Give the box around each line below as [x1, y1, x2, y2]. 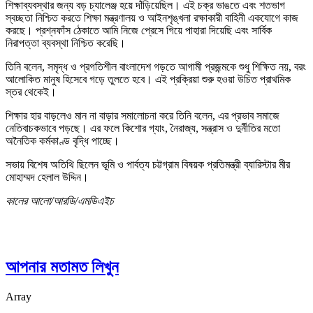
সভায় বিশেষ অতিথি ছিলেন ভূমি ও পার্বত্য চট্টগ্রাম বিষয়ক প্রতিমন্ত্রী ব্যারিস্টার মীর [6, 158, 290, 170]
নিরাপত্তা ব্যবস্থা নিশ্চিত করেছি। [6, 36, 126, 49]
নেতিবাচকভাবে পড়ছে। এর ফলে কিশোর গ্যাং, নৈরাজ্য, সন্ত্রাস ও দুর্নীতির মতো [6, 122, 280, 134]
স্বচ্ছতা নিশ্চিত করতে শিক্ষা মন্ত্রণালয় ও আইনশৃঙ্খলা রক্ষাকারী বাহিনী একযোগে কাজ [6, 11, 298, 24]
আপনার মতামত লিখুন [6, 257, 119, 276]
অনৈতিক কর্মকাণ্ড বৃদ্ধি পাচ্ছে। [6, 134, 119, 147]
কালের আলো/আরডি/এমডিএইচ [6, 194, 114, 207]
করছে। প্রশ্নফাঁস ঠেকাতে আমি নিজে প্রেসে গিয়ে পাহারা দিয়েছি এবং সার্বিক [6, 24, 272, 36]
